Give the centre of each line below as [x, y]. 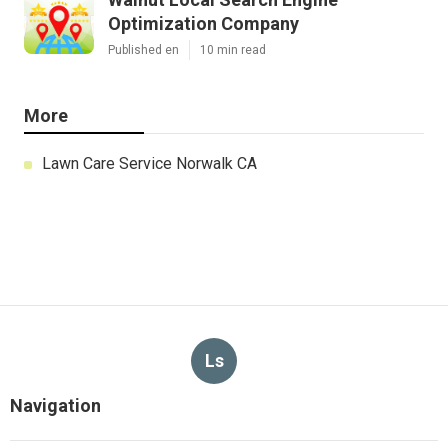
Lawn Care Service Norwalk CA [149, 164]
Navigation [55, 406]
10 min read [233, 50]
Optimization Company [203, 24]
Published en [143, 50]
